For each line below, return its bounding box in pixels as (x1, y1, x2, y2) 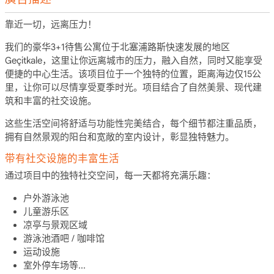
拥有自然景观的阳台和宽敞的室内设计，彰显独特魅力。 (4, 131, 234, 143)
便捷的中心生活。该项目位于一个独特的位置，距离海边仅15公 (4, 68, 261, 80)
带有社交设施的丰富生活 (4, 152, 119, 165)
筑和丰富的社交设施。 (4, 95, 97, 106)
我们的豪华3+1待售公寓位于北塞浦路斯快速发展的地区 (4, 41, 230, 53)
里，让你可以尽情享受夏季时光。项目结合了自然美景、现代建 (4, 81, 262, 93)
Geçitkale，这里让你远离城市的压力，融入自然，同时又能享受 (4, 54, 262, 66)
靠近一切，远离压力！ (4, 18, 97, 30)
